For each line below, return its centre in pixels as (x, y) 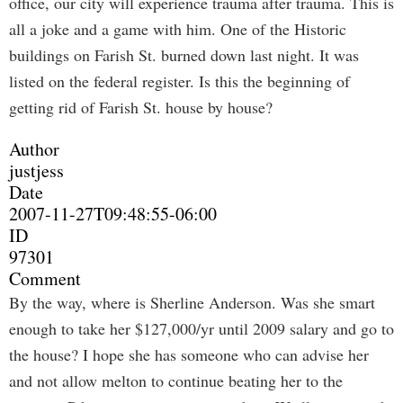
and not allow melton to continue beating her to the (176, 381)
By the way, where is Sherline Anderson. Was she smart (192, 302)
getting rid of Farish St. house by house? (141, 107)
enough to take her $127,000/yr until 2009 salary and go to (201, 328)
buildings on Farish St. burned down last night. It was (184, 55)
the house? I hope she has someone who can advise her (189, 354)
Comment (45, 278)
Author (34, 149)
